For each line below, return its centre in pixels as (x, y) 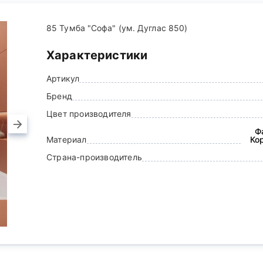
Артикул (63, 78)
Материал (67, 139)
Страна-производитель (94, 157)
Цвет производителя (89, 114)
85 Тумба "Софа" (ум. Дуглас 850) (117, 28)
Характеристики (97, 55)
